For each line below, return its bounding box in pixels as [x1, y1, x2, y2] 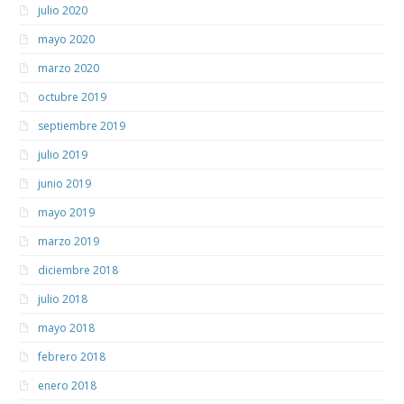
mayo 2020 [38, 32, 96, 48]
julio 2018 [38, 291, 88, 308]
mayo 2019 [38, 205, 96, 221]
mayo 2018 [38, 320, 96, 336]
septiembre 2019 [38, 118, 126, 134]
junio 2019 [38, 176, 92, 192]
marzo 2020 [38, 60, 100, 77]
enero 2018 [38, 378, 97, 394]
